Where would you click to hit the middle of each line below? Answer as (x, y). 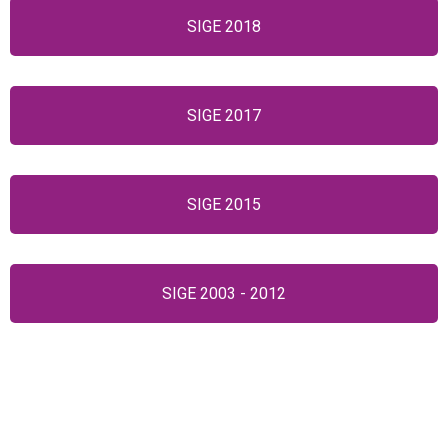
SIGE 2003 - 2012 (224, 293)
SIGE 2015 (224, 204)
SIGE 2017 (224, 115)
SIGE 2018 (224, 26)
